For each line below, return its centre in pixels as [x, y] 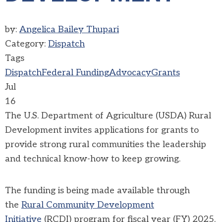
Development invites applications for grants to [102, 130]
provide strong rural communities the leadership [106, 144]
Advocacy [130, 73]
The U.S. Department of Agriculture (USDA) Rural [108, 116]
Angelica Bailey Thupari [69, 29]
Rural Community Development [88, 205]
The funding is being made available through [97, 191]
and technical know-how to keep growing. [93, 159]
